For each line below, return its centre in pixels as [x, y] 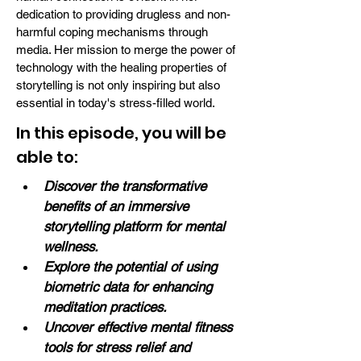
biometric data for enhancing [130, 287]
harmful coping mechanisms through [112, 32]
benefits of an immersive [118, 206]
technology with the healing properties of [121, 67]
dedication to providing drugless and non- [123, 14]
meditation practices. [105, 307]
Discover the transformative [127, 186]
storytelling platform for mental [136, 226]
